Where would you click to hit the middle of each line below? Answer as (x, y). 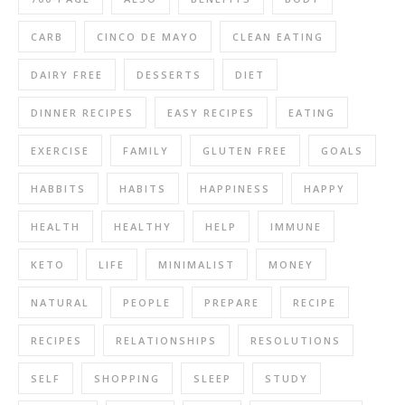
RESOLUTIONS (296, 340)
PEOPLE (147, 302)
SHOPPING (127, 378)
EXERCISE (60, 151)
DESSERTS (169, 75)
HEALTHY (143, 226)
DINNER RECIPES (82, 113)
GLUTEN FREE (245, 151)
